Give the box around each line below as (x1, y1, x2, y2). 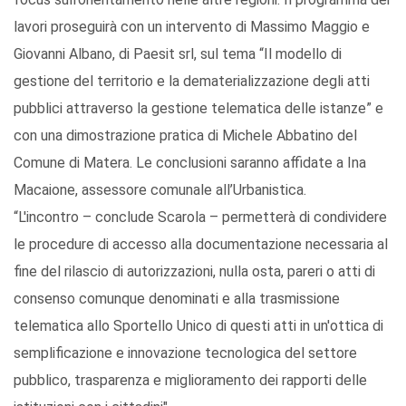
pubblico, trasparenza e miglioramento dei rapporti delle (14, 372, 367, 390)
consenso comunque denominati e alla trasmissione (14, 290, 340, 308)
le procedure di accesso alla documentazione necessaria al (14, 236, 388, 254)
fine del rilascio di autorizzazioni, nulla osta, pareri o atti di (14, 263, 375, 281)
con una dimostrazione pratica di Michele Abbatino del (14, 127, 357, 145)
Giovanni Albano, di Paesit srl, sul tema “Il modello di (14, 45, 342, 63)
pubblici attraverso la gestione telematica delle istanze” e (14, 100, 383, 118)
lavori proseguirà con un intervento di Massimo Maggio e (14, 18, 370, 36)
